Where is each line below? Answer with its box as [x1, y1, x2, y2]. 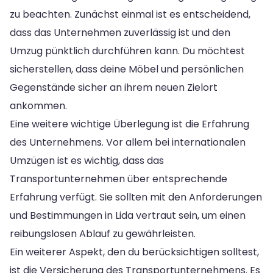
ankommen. [10, 98, 67, 113]
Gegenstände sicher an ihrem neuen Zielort [10, 80, 218, 94]
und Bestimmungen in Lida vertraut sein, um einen [10, 208, 246, 222]
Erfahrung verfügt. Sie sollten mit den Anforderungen [10, 190, 262, 204]
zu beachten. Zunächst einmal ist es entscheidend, [10, 7, 250, 21]
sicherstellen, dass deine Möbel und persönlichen [10, 62, 244, 76]
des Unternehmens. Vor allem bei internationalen [10, 135, 246, 149]
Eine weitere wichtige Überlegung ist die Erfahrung [10, 116, 249, 131]
